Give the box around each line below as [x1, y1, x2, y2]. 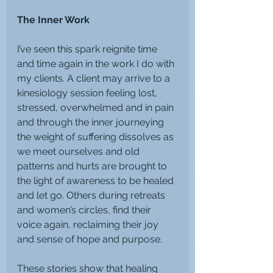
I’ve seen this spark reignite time [17, 43, 160, 55]
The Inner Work [17, 13, 90, 26]
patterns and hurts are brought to [17, 160, 169, 172]
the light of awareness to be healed [17, 174, 176, 186]
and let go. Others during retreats [17, 189, 168, 201]
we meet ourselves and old [17, 145, 142, 157]
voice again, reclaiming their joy [17, 218, 161, 230]
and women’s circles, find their [17, 204, 154, 216]
